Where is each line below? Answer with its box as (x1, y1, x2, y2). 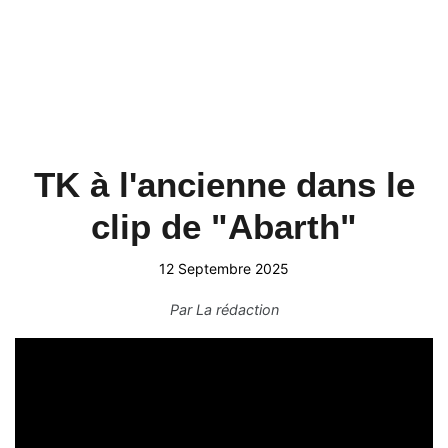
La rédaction (195, 301, 279, 318)
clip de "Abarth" (91, 207, 357, 246)
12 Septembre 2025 (159, 260, 289, 277)
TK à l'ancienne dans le (33, 165, 415, 204)
